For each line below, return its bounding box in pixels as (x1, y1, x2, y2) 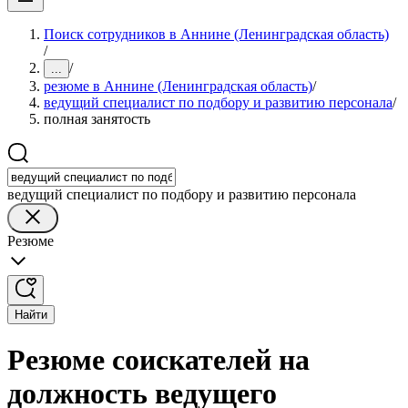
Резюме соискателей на (7, 343, 310, 377)
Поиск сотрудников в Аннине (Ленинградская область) (44, 26, 389, 42)
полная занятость (44, 111, 150, 127)
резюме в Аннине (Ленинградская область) (44, 78, 312, 94)
